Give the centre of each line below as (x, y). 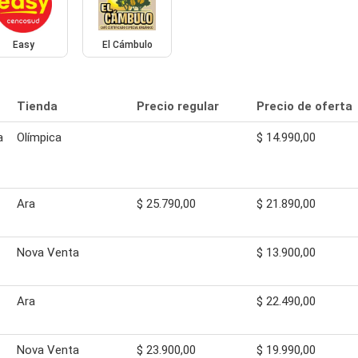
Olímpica (39, 137)
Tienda (37, 106)
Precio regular (178, 106)
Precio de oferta (304, 106)
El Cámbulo (127, 44)
